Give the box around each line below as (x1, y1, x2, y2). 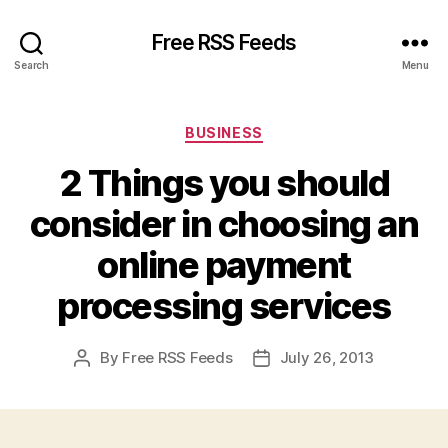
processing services (57, 283, 391, 328)
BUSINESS (185, 124, 263, 141)
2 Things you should (58, 160, 390, 205)
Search (14, 58, 49, 71)
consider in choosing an (29, 201, 419, 246)
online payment (97, 242, 351, 287)
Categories (223, 118, 312, 139)
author (80, 370, 128, 390)
